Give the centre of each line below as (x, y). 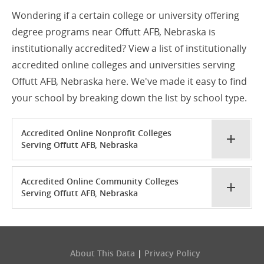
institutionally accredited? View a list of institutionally (129, 49)
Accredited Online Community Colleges (100, 181)
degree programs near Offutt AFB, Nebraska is (114, 32)
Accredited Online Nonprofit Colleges (96, 133)
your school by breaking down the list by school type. (129, 98)
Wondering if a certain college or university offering (126, 16)
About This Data (102, 253)
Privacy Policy (172, 253)
